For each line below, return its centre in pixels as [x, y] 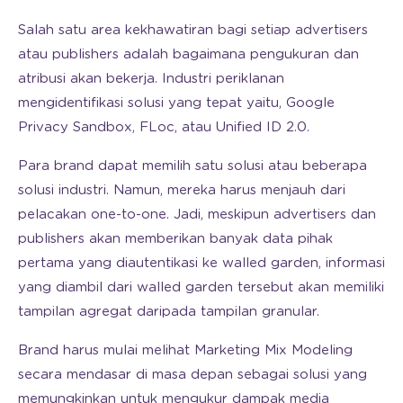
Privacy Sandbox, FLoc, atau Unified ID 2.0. [164, 127]
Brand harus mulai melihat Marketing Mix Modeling [185, 350]
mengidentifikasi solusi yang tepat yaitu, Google [176, 103]
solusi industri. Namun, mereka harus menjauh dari [182, 190]
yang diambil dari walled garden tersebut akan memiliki [201, 287]
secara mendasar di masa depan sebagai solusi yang [193, 374]
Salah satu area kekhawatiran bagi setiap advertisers [193, 30]
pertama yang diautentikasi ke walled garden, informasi [201, 263]
